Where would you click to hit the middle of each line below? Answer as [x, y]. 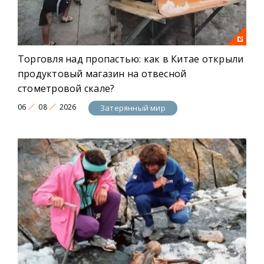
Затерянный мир [133, 108]
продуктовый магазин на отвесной [102, 73]
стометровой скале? [66, 88]
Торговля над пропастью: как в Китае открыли [131, 59]
